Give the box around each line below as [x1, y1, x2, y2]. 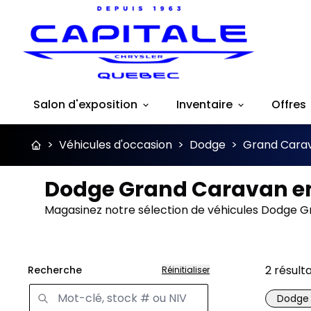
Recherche [28, 263, 82, 278]
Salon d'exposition [33, 96, 137, 113]
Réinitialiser [162, 264, 210, 276]
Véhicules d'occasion [59, 137, 172, 153]
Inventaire [176, 96, 233, 113]
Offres [271, 96, 306, 113]
